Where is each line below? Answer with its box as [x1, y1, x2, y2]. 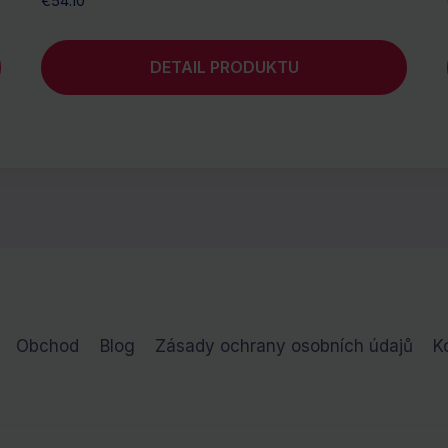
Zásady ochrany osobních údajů [154, 335, 413, 356]
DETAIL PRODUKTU [149, 56, 299, 77]
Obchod [16, 335, 80, 356]
